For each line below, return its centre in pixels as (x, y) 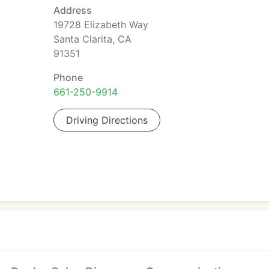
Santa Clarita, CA (92, 39)
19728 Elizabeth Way (101, 25)
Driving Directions (107, 120)
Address (73, 10)
